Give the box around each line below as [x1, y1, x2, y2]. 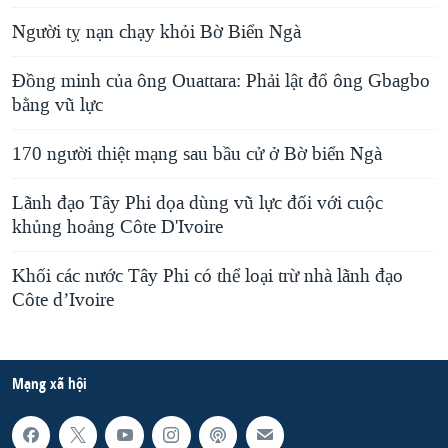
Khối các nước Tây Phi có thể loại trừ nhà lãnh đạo [12, 264, 403, 289]
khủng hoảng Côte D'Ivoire [12, 215, 223, 240]
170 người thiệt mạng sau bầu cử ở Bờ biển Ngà [12, 142, 382, 167]
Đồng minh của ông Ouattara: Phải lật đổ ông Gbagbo [12, 69, 430, 94]
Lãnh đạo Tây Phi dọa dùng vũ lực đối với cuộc [12, 191, 383, 216]
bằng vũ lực [12, 93, 103, 118]
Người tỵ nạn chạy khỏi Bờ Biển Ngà [12, 20, 301, 45]
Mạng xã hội [12, 373, 87, 395]
